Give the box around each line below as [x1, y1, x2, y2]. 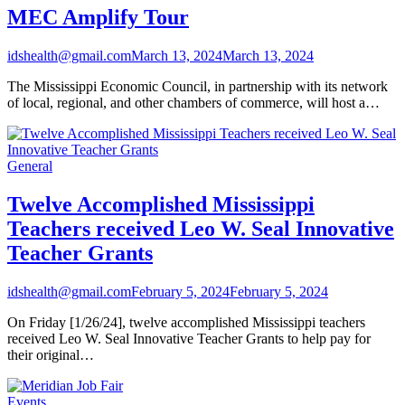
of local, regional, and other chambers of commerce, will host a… [7, 95, 380, 111]
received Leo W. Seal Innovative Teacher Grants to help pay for [7, 331, 371, 347]
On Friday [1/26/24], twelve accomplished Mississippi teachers [7, 315, 365, 331]
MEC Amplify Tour [7, 5, 189, 30]
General [7, 158, 52, 174]
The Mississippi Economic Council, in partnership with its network [7, 79, 388, 95]
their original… [7, 347, 94, 363]
